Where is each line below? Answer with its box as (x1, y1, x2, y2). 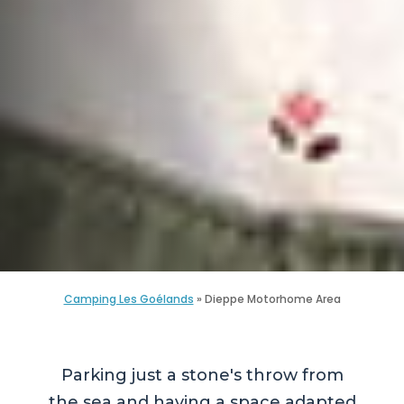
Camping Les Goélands (63, 291, 194, 308)
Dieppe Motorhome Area (204, 291, 341, 308)
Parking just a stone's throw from (60, 365, 344, 386)
